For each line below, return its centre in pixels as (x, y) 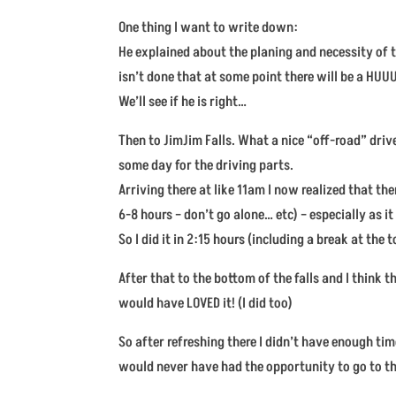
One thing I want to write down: (209, 28)
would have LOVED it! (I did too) (206, 304)
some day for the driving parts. (206, 166)
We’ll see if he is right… (183, 102)
